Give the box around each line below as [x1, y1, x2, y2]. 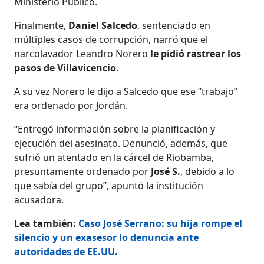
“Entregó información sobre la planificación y [14, 122, 216, 136]
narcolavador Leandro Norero [14, 47, 151, 60]
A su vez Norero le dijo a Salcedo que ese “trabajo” [14, 84, 238, 98]
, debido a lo [180, 164, 235, 178]
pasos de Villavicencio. [14, 61, 120, 74]
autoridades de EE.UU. [14, 245, 118, 258]
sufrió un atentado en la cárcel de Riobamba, [14, 150, 214, 164]
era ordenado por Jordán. [14, 98, 128, 112]
